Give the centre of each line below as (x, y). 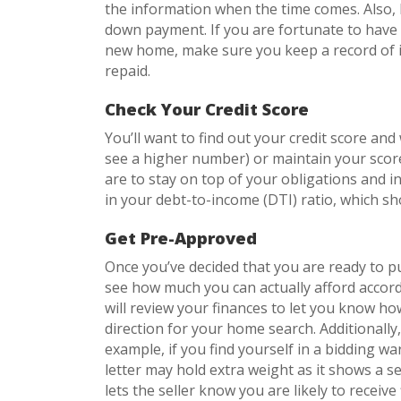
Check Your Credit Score (209, 108)
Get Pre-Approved (181, 237)
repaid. (128, 70)
